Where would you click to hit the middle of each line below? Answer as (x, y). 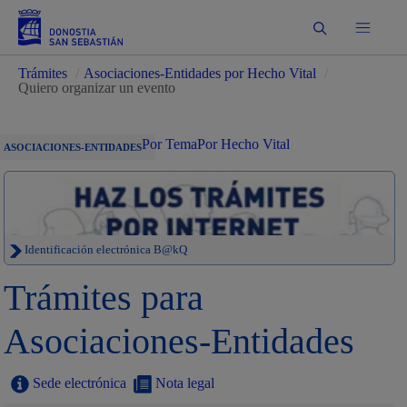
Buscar (337, 26)
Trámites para (104, 298)
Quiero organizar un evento (97, 88)
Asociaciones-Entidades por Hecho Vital (202, 73)
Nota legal (184, 383)
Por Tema (170, 144)
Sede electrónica (78, 383)
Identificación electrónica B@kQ (105, 250)
